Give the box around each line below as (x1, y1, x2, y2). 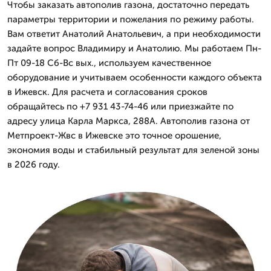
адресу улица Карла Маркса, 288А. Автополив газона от (7, 115, 250, 126)
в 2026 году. (7, 158, 60, 170)
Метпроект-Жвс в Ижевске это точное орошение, (7, 129, 221, 141)
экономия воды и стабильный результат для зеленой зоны (7, 144, 260, 155)
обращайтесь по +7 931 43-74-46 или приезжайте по (7, 100, 233, 112)
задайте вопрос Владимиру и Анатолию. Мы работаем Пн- (7, 42, 261, 54)
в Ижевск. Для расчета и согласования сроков (7, 86, 207, 97)
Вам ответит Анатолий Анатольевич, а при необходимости (7, 28, 261, 39)
